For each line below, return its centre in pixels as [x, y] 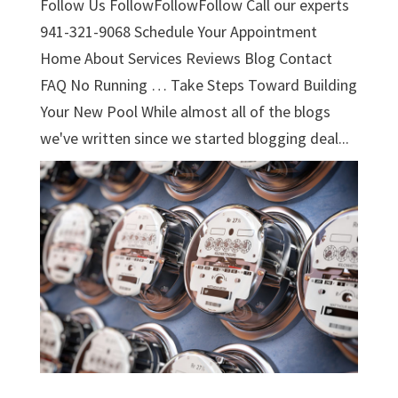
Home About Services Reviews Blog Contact [186, 58]
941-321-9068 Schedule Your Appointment [178, 31]
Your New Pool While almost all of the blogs [185, 111]
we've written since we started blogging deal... [194, 138]
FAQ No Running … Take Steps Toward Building [198, 84]
